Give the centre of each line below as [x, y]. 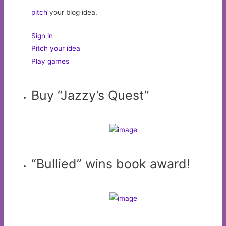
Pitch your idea [56, 49]
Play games [50, 61]
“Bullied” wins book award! [111, 164]
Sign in [42, 36]
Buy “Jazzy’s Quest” [91, 95]
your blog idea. [73, 12]
